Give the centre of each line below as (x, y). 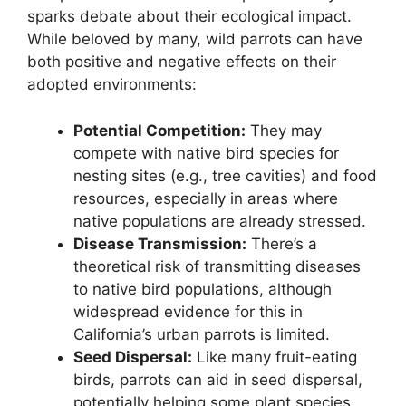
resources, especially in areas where (206, 198)
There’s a (282, 243)
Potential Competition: (159, 130)
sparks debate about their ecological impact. (189, 17)
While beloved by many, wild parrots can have (195, 39)
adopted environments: (112, 85)
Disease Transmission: (160, 243)
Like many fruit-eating (275, 357)
